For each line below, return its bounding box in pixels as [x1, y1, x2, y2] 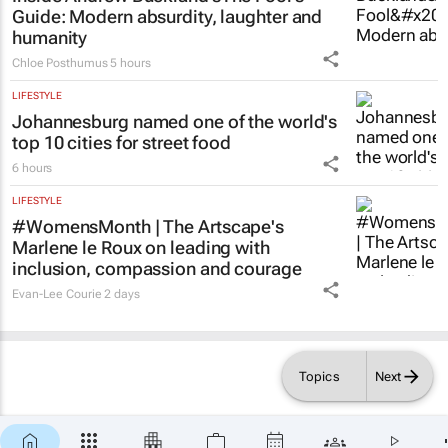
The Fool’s [220, 6, 304, 28]
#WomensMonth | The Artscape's [12, 237, 285, 259]
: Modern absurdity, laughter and [60, 27, 323, 49]
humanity [12, 48, 88, 70]
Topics [298, 368, 340, 384]
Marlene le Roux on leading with [12, 258, 270, 280]
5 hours [110, 77, 151, 92]
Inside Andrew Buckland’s [12, 6, 221, 28]
